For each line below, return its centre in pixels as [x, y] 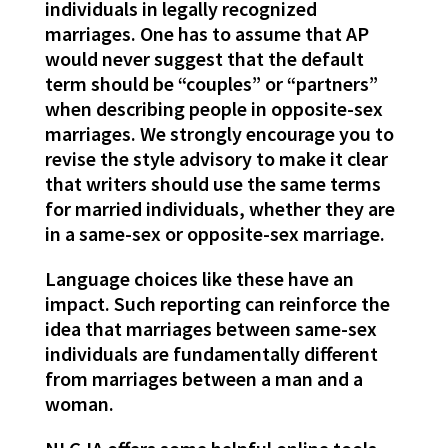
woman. [79, 404]
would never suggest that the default [204, 59]
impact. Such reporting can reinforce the [217, 304]
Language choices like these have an [199, 279]
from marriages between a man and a [203, 379]
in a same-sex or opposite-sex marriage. [214, 234]
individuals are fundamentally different [211, 354]
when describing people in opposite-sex [213, 109]
